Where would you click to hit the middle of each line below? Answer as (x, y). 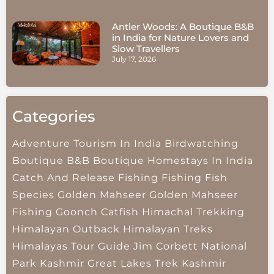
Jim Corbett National (190, 246)
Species (33, 195)
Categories (54, 117)
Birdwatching (202, 144)
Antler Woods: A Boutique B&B (183, 27)
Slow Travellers (146, 49)
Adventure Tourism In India (87, 144)
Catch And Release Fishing (85, 178)
